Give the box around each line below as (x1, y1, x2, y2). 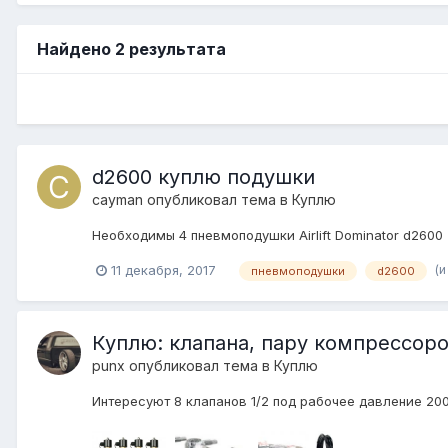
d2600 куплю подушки (92, 164, 315, 189)
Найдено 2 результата (37, 38, 226, 59)
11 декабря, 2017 (111, 261, 216, 278)
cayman (92, 190, 143, 208)
